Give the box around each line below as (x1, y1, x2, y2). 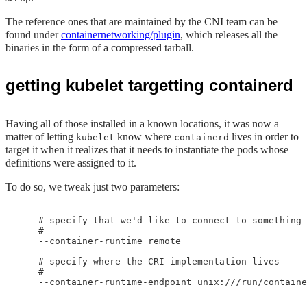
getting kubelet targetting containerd (5, 76, 293, 95)
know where (114, 131, 174, 143)
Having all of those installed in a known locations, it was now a (5, 118, 279, 130)
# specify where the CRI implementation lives (16, 256, 280, 267)
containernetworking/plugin (61, 29, 180, 40)
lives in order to (229, 131, 299, 143)
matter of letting (5, 131, 76, 143)
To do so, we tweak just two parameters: (5, 181, 180, 193)
